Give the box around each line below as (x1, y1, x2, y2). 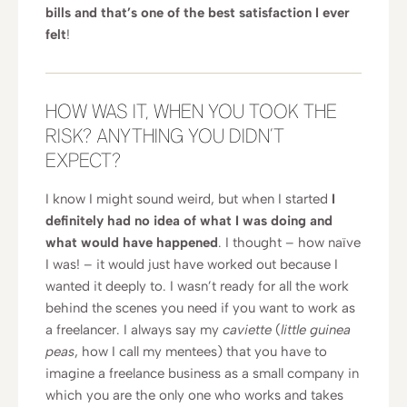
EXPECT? (45, 153, 121, 172)
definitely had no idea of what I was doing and (45, 213, 333, 229)
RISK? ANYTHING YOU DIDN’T (45, 128, 284, 147)
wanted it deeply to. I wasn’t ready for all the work (45, 278, 349, 294)
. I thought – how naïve (218, 234, 361, 251)
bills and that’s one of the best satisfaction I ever (45, 5, 350, 21)
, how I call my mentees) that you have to (74, 343, 327, 360)
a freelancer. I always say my (45, 322, 223, 338)
